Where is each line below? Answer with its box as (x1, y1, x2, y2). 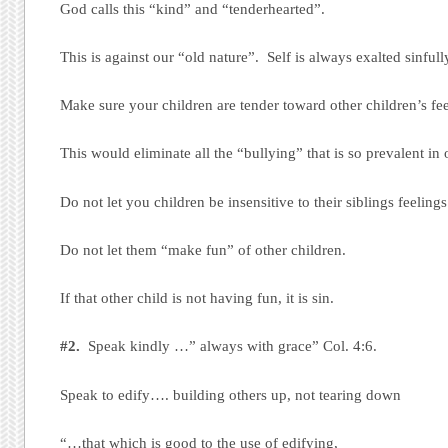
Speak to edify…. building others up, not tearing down (60, 386, 402, 403)
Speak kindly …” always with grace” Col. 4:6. (80, 338, 378, 355)
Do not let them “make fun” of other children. (60, 241, 347, 258)
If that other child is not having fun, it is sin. (60, 290, 335, 307)
